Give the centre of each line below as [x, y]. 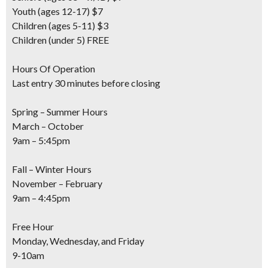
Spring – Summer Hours [60, 112]
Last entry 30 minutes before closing [86, 83]
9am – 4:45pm [41, 198]
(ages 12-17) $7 [69, 11]
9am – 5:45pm [41, 140]
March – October [48, 126]
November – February [57, 183]
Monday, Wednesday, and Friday [78, 241]
